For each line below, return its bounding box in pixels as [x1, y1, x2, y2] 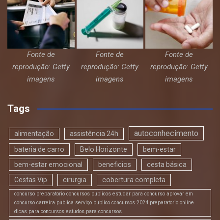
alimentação [14, 130, 54, 138]
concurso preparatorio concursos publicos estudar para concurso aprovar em [14, 191, 193, 197]
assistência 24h [70, 130, 118, 138]
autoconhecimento [134, 129, 198, 138]
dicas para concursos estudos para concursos [14, 208, 122, 215]
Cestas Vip [14, 176, 47, 184]
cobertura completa [102, 176, 165, 184]
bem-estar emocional [14, 161, 82, 169]
